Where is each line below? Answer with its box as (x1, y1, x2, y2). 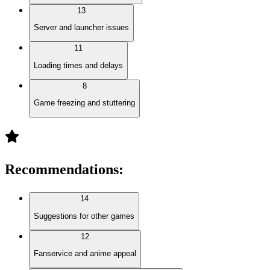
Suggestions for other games (34, 211, 134, 221)
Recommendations (5, 162, 119, 178)
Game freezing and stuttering (34, 98, 135, 108)
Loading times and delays (34, 60, 123, 70)
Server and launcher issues (34, 22, 129, 32)
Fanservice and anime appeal (34, 249, 136, 259)
